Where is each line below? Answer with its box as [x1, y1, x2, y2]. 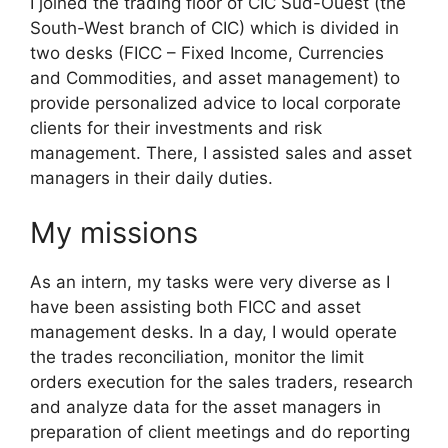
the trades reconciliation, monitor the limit [30, 347, 364, 368]
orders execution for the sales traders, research [30, 372, 413, 393]
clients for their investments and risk [30, 117, 322, 138]
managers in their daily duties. [30, 167, 273, 188]
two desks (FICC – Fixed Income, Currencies [30, 42, 384, 63]
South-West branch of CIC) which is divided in [30, 17, 399, 38]
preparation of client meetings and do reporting [30, 422, 410, 443]
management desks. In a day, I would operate [30, 322, 397, 343]
